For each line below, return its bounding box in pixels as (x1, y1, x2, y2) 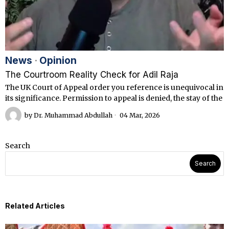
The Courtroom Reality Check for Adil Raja (5, 70, 178, 80)
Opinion (39, 55, 77, 67)
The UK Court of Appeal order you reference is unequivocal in (5, 83, 223, 93)
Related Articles (5, 201, 65, 211)
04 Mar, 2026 (118, 111, 160, 119)
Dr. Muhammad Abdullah (34, 111, 112, 119)
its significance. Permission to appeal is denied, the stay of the (5, 94, 222, 103)
